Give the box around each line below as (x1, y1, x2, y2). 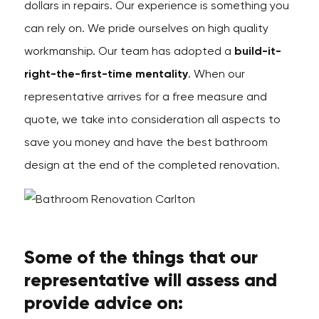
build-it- (234, 46, 281, 58)
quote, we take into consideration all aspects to (23, 115, 281, 126)
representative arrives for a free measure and (23, 92, 267, 103)
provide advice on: (23, 295, 183, 313)
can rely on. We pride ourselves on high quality (23, 23, 268, 35)
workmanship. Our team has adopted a (23, 46, 234, 58)
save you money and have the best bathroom (23, 137, 268, 149)
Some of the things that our (23, 249, 258, 268)
